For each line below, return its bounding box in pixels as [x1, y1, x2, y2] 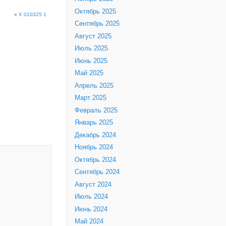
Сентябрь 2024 [75, 168, 120, 176]
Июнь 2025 [75, 57, 107, 65]
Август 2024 [75, 181, 111, 188]
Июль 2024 [75, 193, 108, 201]
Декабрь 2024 [75, 131, 116, 139]
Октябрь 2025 [75, 8, 116, 15]
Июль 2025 [75, 45, 108, 52]
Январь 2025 [75, 119, 113, 127]
